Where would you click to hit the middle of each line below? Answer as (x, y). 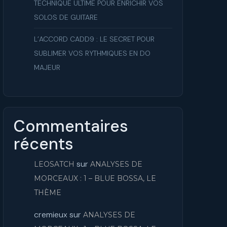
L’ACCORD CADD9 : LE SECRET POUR (94, 39)
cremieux (51, 215)
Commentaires (71, 126)
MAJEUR (47, 67)
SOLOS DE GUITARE (66, 17)
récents (44, 144)
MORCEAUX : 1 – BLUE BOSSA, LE (95, 178)
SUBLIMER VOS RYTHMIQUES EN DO (92, 53)
